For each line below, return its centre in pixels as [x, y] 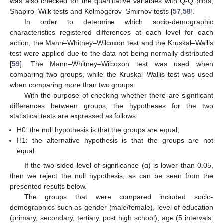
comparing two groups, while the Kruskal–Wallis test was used [111, 74]
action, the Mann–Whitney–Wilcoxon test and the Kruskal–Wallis [111, 43]
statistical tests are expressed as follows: [74, 116]
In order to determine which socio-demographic [118, 22]
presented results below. [48, 186]
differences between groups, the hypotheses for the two [111, 106]
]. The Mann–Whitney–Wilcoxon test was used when [116, 64]
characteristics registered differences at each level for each [111, 33]
